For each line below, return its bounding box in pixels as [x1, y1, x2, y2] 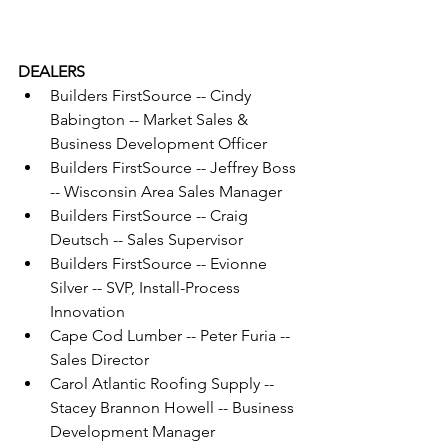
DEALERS [18, 62, 85, 82]
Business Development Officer [50, 134, 267, 154]
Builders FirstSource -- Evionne [50, 254, 271, 274]
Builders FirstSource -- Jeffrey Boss [50, 158, 300, 178]
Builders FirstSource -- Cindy [50, 86, 255, 106]
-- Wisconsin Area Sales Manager [50, 182, 282, 202]
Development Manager [50, 422, 215, 442]
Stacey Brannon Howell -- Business [50, 398, 298, 418]
